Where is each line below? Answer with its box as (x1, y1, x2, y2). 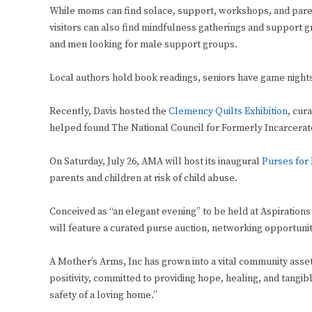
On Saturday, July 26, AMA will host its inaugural (49, 155, 262, 169)
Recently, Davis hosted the (49, 105, 169, 118)
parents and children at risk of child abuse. (49, 172, 237, 185)
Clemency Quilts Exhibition (169, 105, 288, 118)
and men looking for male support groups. (49, 38, 237, 52)
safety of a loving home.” (49, 289, 157, 302)
